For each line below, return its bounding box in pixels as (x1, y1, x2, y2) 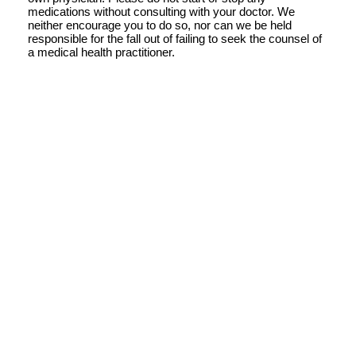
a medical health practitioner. (28, 44, 175, 59)
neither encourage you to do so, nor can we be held (28, 17, 292, 32)
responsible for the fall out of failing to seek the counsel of (28, 31, 322, 45)
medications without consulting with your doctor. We (28, 4, 295, 18)
